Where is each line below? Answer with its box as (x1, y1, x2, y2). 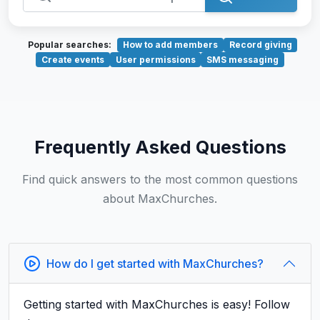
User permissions (115, 54, 196, 65)
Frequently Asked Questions (34, 136, 286, 158)
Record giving (229, 39, 292, 51)
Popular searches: (28, 39, 112, 51)
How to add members (123, 39, 218, 51)
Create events (41, 54, 104, 65)
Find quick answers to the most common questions (22, 171, 298, 186)
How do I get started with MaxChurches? (46, 256, 264, 271)
